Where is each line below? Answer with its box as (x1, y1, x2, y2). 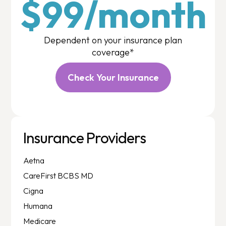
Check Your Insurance (67, 71, 159, 83)
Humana (23, 200, 53, 211)
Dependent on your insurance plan (44, 34, 182, 46)
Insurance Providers (23, 128, 146, 147)
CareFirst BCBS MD (23, 170, 94, 181)
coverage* (92, 46, 134, 58)
